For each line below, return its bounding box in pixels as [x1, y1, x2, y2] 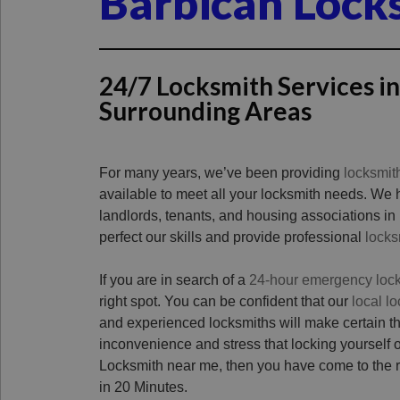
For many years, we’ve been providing [99, 164, 344, 180]
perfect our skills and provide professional [99, 229, 365, 245]
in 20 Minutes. [99, 379, 187, 395]
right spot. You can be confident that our [99, 293, 352, 309]
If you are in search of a [99, 271, 249, 287]
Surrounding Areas [99, 95, 312, 126]
